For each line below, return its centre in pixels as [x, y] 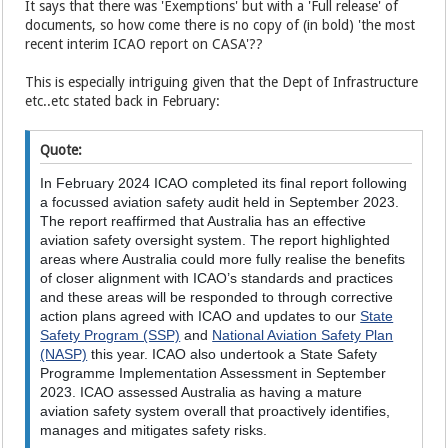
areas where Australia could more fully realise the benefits [223, 259]
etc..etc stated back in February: [123, 101]
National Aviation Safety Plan [303, 335]
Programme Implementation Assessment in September [213, 373]
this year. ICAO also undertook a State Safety [232, 354]
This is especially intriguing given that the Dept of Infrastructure [222, 82]
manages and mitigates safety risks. [154, 430]
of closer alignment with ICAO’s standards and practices [217, 278]
